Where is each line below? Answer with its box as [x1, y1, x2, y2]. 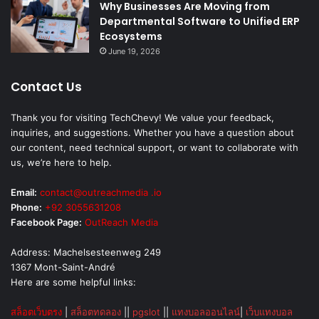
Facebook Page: [11, 216, 82, 229]
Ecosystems [100, 29, 162, 44]
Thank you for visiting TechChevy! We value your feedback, [11, 112, 274, 124]
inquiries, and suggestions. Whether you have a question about [11, 127, 294, 139]
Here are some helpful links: [11, 276, 136, 288]
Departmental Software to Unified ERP [100, 14, 300, 29]
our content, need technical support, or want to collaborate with [11, 142, 298, 154]
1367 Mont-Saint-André [11, 261, 115, 273]
